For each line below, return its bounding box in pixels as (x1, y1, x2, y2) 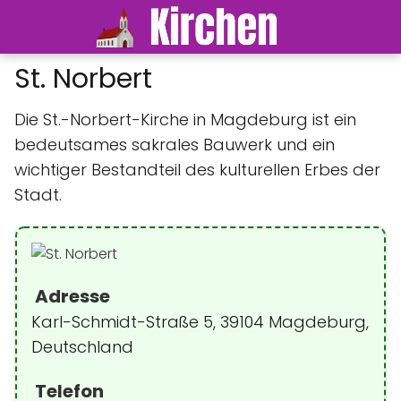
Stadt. (14, 183, 62, 206)
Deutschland (31, 336, 133, 358)
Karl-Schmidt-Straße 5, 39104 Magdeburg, (31, 311, 369, 333)
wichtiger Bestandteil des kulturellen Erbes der (14, 158, 380, 181)
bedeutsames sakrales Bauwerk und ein (14, 133, 335, 156)
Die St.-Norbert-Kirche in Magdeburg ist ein (14, 108, 356, 131)
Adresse (31, 284, 110, 309)
